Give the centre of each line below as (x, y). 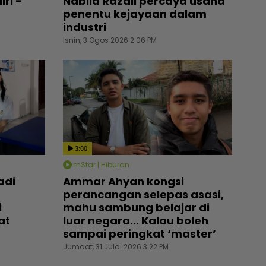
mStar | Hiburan (101, 165)
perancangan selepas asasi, (143, 195)
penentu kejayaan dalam (135, 14)
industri (85, 27)
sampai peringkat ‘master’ (140, 234)
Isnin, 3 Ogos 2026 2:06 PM (110, 40)
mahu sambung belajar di (136, 208)
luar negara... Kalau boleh (136, 221)
